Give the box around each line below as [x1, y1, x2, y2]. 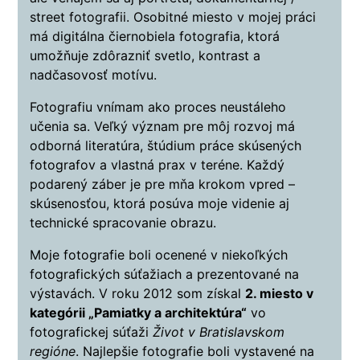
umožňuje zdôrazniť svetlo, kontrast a [30, 47, 261, 64]
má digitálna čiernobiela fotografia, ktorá [30, 28, 280, 45]
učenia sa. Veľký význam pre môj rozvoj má [30, 118, 296, 135]
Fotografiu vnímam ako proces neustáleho [30, 99, 287, 116]
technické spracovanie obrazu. [30, 215, 217, 231]
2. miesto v [245, 285, 314, 302]
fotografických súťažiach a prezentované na [30, 266, 300, 283]
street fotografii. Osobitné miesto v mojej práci [30, 9, 317, 26]
